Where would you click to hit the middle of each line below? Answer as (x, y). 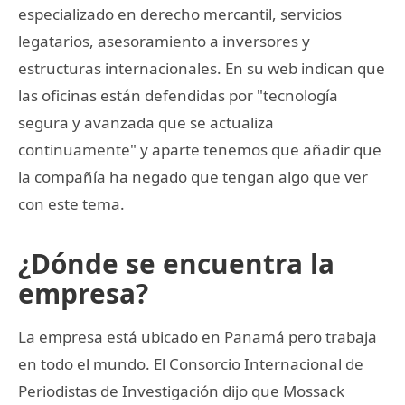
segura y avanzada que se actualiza (146, 122)
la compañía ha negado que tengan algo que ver (193, 176)
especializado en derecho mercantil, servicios (180, 14)
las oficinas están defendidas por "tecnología (178, 95)
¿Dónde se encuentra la (176, 263)
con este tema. (71, 203)
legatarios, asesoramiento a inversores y (164, 41)
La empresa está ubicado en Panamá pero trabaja (198, 336)
